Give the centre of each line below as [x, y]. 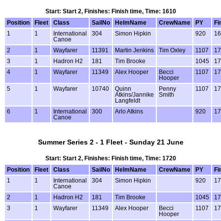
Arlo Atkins [129, 112]
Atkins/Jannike [134, 95]
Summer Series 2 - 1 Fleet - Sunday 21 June [110, 142]
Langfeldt [128, 101]
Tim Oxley [172, 51]
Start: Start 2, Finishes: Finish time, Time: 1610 [110, 12]
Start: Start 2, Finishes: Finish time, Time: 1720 [110, 158]
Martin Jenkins [134, 51]
